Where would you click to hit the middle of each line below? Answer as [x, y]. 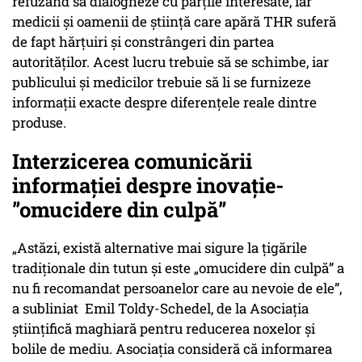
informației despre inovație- [148, 185]
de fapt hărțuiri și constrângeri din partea [143, 42]
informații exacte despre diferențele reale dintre [164, 103]
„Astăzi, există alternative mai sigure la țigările [160, 248]
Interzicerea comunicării [132, 161]
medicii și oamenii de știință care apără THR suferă [174, 22]
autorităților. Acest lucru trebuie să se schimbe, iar [170, 62]
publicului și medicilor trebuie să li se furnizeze [162, 82]
